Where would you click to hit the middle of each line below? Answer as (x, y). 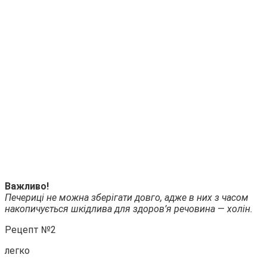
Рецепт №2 (30, 229)
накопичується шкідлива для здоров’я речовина (111, 209)
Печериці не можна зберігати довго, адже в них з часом (127, 197)
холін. (239, 209)
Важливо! (27, 186)
